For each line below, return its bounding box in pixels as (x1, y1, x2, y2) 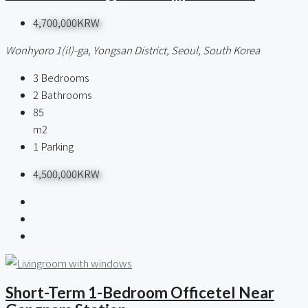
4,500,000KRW (33, 166, 100, 181)
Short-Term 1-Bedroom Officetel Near (5, 283, 274, 302)
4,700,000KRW (33, 14, 100, 30)
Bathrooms (41, 87, 92, 102)
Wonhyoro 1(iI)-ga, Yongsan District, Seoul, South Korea (5, 42, 260, 57)
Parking (41, 138, 74, 153)
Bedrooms (41, 69, 89, 85)
